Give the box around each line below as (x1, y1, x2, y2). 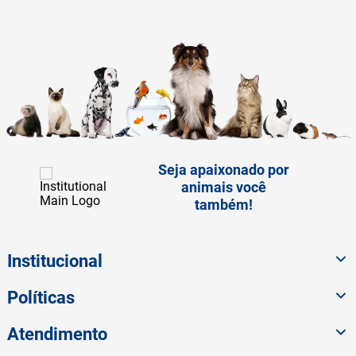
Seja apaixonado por (158, 161, 290, 179)
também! (195, 196, 253, 214)
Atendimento (6, 324, 107, 345)
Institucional (6, 251, 103, 272)
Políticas (6, 288, 75, 308)
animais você (181, 179, 267, 196)
